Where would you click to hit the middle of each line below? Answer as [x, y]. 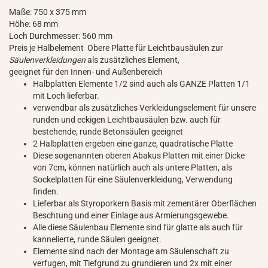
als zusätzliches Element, [133, 60]
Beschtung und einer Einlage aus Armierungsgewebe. [131, 215]
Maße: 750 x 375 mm [48, 12]
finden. [46, 191]
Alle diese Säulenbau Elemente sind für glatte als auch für [138, 227]
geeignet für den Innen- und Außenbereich [89, 72]
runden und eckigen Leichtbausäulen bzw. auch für [127, 120]
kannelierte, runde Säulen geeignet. [97, 239]
